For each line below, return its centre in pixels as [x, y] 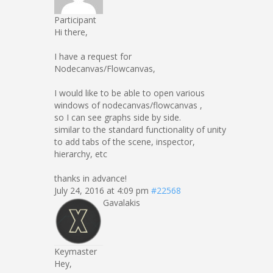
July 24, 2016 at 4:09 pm [101, 190]
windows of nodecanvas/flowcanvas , [128, 105]
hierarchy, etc [81, 154]
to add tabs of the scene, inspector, [125, 142]
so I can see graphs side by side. [118, 117]
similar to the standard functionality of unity [140, 129]
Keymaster [76, 251]
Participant [75, 20]
